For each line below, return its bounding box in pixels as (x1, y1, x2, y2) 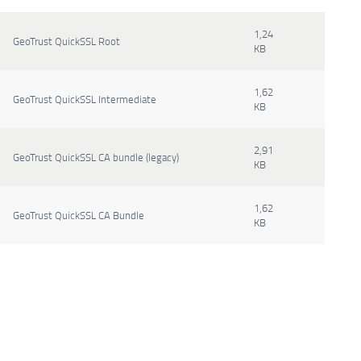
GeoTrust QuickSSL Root (13, 34, 120, 48)
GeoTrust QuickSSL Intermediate (13, 92, 156, 106)
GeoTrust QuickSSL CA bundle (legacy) (13, 150, 179, 164)
